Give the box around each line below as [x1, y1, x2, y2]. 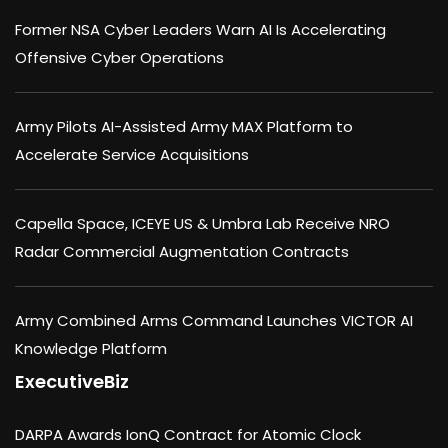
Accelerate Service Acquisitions [15, 144, 249, 166]
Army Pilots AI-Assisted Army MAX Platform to [15, 116, 353, 138]
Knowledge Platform [15, 338, 167, 360]
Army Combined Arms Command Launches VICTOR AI [15, 310, 413, 332]
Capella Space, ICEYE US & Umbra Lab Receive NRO [15, 213, 390, 235]
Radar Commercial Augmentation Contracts [15, 241, 349, 263]
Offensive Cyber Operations [15, 47, 224, 69]
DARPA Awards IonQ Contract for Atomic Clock [15, 424, 361, 446]
